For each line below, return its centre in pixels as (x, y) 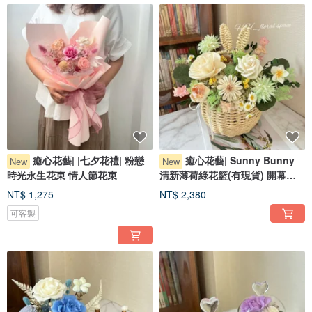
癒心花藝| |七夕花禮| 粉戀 (88, 161)
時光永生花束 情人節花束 (62, 174)
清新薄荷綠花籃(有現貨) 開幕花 (228, 174)
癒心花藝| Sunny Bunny (240, 161)
